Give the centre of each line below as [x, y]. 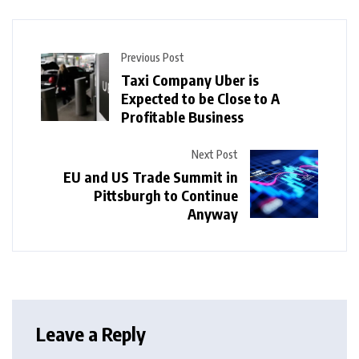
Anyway [213, 213]
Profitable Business [182, 116]
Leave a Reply [91, 333]
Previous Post [153, 57]
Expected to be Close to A [200, 98]
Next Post [215, 154]
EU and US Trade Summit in [151, 176]
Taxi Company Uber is [190, 79]
